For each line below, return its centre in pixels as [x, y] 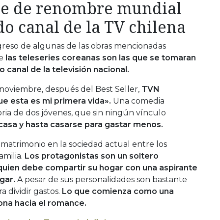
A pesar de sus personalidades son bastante [101, 179]
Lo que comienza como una [117, 191]
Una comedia [139, 101]
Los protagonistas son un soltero [92, 156]
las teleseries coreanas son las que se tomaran [100, 57]
